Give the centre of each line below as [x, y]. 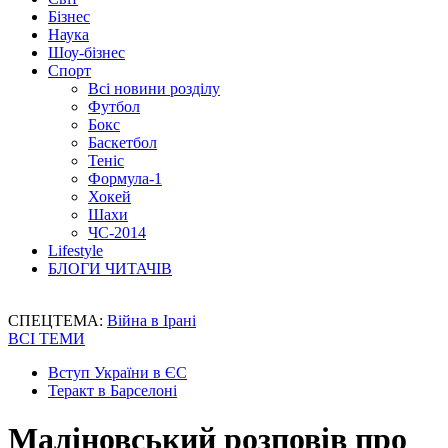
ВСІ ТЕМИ [46, 338]
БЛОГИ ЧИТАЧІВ [110, 268]
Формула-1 [125, 178]
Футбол [114, 106]
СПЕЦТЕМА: [57, 320]
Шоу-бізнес [86, 52]
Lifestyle [75, 250]
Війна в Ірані [151, 320]
